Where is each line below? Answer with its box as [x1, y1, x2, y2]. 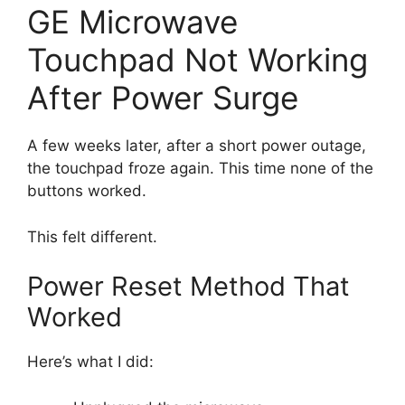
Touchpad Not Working [27, 41, 368, 80]
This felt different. [27, 227, 157, 246]
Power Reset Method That [27, 270, 350, 303]
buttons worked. [27, 182, 146, 201]
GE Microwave [27, 3, 238, 42]
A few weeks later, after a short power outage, [27, 137, 366, 155]
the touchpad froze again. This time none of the [27, 159, 373, 178]
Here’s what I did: [27, 353, 154, 372]
